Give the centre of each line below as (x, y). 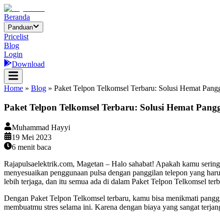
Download (28, 64)
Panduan (20, 27)
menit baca (33, 147)
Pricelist (16, 37)
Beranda (17, 17)
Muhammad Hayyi (41, 127)
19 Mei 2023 (32, 137)
